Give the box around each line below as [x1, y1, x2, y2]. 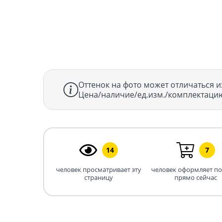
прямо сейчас [174, 173, 217, 182]
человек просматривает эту [56, 165, 142, 174]
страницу [84, 173, 113, 182]
